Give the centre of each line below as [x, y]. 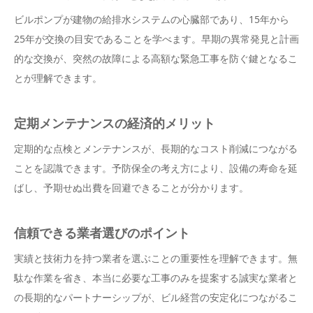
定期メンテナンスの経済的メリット [115, 123]
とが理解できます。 [58, 78]
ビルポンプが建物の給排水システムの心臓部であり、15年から [152, 20]
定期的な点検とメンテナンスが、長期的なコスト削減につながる [156, 149]
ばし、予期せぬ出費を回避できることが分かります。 [131, 188]
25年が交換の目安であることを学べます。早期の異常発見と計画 [156, 39]
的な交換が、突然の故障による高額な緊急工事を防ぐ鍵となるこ [156, 59]
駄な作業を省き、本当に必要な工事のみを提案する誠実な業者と [156, 278]
